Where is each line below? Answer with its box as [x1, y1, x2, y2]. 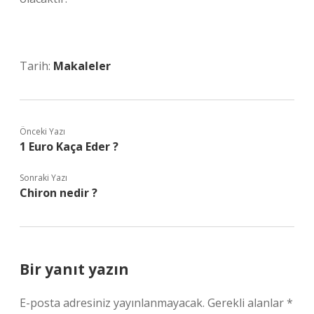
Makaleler [53, 58, 111, 74]
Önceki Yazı [20, 125, 65, 137]
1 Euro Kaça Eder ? [20, 139, 118, 154]
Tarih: [20, 58, 53, 74]
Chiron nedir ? [20, 185, 97, 200]
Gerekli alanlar [207, 295, 287, 310]
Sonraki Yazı [20, 172, 67, 184]
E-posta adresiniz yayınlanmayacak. [20, 295, 205, 310]
